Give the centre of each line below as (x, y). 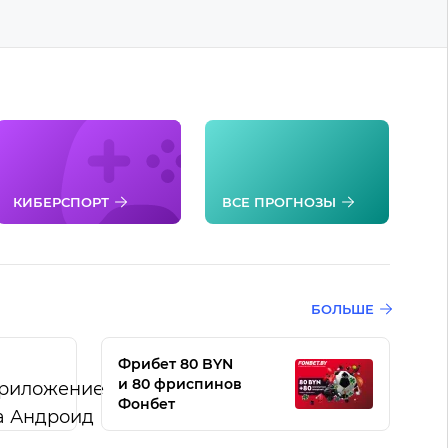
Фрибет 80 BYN (175, 364)
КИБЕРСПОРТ (61, 202)
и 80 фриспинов (179, 384)
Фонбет (146, 404)
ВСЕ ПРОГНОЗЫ (278, 202)
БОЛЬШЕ (342, 309)
